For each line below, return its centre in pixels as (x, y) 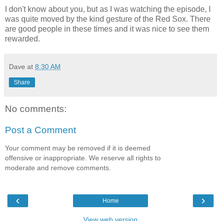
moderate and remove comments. (58, 167)
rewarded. (22, 38)
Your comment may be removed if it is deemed (78, 148)
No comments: (36, 109)
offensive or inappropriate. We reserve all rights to (83, 158)
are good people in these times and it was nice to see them (107, 29)
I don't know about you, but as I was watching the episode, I (108, 9)
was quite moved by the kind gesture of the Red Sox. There (108, 19)
